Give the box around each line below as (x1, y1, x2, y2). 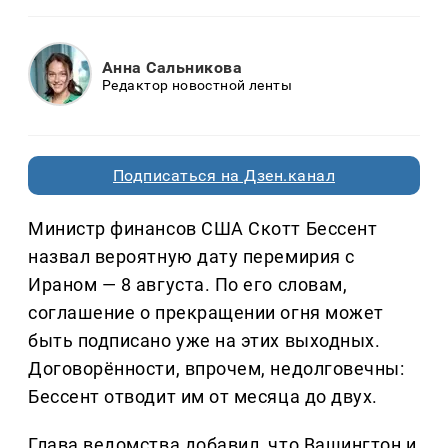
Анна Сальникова (102, 58, 243, 78)
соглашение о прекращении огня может (28, 301, 384, 323)
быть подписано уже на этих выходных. (28, 329, 381, 351)
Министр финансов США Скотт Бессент (28, 217, 378, 239)
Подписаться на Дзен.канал (113, 165, 335, 185)
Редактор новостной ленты (102, 77, 293, 94)
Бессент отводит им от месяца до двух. (28, 385, 378, 407)
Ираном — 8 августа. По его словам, (28, 273, 348, 295)
